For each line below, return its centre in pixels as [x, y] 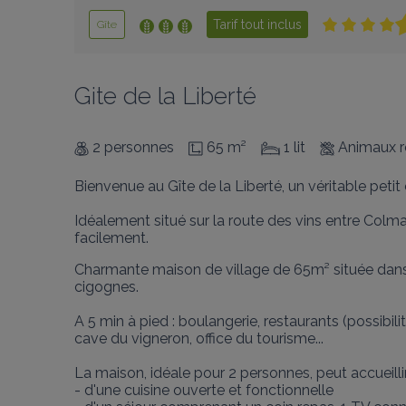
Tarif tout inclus [257, 24]
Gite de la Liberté [165, 96]
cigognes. [106, 287]
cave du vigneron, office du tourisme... [199, 338]
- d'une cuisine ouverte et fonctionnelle [204, 390]
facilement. [111, 238]
